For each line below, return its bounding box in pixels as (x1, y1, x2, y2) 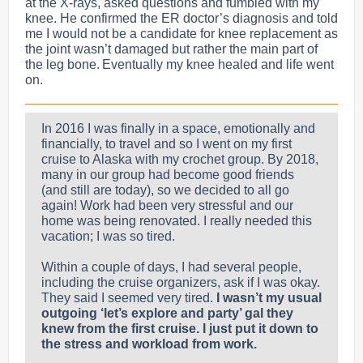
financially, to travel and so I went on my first (41, 137, 292, 151)
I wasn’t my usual (216, 291, 322, 305)
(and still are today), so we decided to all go (41, 183, 289, 197)
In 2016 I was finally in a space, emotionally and (41, 122, 315, 135)
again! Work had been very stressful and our (41, 199, 293, 212)
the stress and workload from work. (41, 337, 257, 351)
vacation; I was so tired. (41, 229, 175, 243)
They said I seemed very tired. (41, 291, 216, 305)
